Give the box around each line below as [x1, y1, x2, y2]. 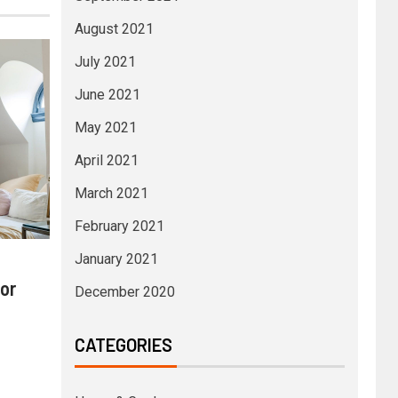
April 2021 [74, 151, 139, 169]
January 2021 [74, 250, 158, 267]
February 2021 [74, 217, 164, 235]
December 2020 [74, 283, 175, 300]
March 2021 [74, 184, 148, 202]
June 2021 [74, 85, 140, 103]
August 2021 [74, 20, 154, 37]
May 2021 [74, 118, 137, 136]
